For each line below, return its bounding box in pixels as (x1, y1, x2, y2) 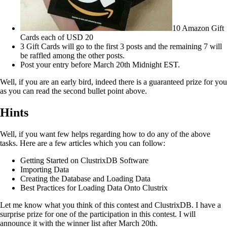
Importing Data (20, 165, 69, 174)
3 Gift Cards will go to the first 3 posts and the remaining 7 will (20, 42, 222, 51)
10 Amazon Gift (172, 24, 224, 33)
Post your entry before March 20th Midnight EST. (20, 60, 180, 69)
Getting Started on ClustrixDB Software (20, 156, 148, 165)
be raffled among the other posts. (20, 51, 125, 60)
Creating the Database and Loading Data (20, 174, 150, 183)
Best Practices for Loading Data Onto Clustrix (20, 183, 168, 192)
